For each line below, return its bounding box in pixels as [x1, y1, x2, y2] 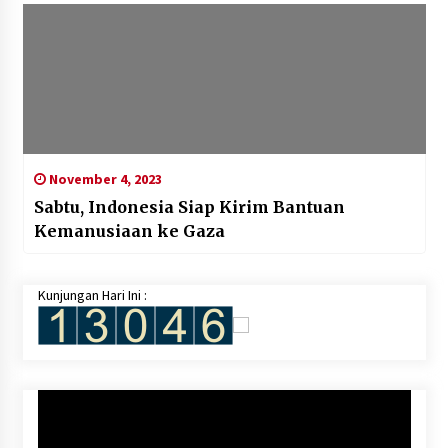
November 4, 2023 [45, 169, 162, 188]
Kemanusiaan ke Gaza [33, 220, 225, 241]
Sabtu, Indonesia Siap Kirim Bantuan [33, 196, 345, 217]
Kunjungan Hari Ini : [37, 285, 147, 304]
